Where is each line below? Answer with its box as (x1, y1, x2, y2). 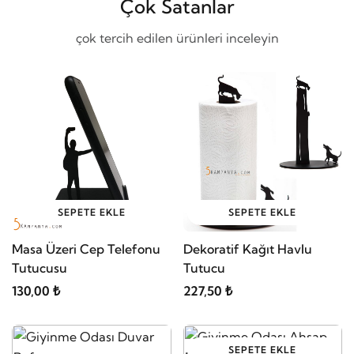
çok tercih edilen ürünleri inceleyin (75, 30, 279, 46)
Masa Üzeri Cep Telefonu (12, 240, 160, 257)
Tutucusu (12, 259, 67, 276)
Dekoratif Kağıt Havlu (183, 240, 312, 257)
